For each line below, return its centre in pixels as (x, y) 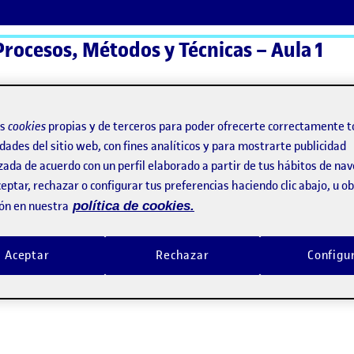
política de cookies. (134, 206)
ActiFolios (54, 123)
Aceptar (27, 256)
